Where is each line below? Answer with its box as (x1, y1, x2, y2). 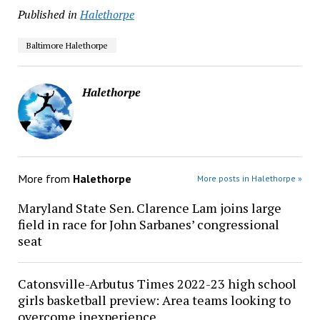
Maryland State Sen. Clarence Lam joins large (17, 199, 281, 216)
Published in (17, 6, 77, 22)
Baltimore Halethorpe (26, 40, 108, 51)
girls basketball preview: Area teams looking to (17, 291, 291, 309)
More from (17, 171, 73, 186)
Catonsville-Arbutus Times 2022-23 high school (17, 275, 296, 292)
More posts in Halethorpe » (197, 173, 303, 184)
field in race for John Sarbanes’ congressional (17, 216, 279, 233)
